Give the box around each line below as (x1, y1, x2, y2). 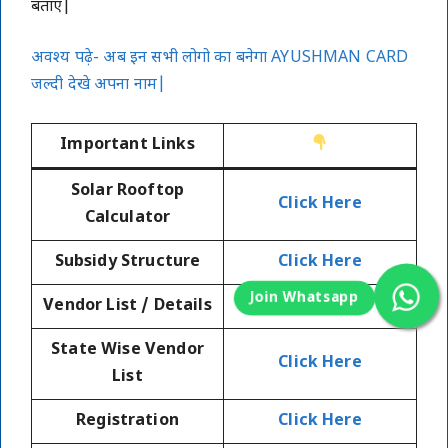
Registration (76, 410, 179, 432)
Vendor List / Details (43, 295, 212, 317)
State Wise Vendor (51, 339, 204, 361)
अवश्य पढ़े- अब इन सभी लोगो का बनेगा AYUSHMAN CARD (31, 47, 409, 69)
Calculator (84, 207, 171, 229)
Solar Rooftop (70, 180, 185, 202)
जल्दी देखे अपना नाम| (31, 74, 167, 96)
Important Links (60, 134, 195, 156)
